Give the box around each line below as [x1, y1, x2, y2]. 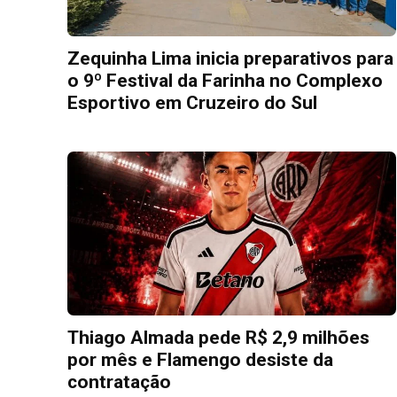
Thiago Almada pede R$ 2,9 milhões [67, 327, 370, 349]
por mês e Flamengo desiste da [67, 349, 333, 371]
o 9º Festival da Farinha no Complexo [67, 70, 383, 91]
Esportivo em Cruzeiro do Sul [67, 92, 317, 113]
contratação [67, 371, 171, 393]
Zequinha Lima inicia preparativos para [67, 48, 393, 69]
